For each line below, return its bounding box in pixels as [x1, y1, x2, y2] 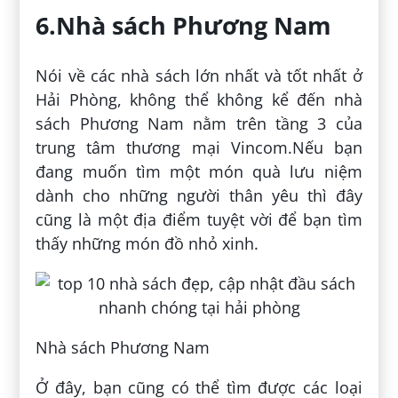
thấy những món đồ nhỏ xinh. [36, 232, 259, 254]
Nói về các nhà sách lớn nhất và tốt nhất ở [36, 64, 362, 86]
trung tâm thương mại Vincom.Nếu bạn [36, 136, 362, 158]
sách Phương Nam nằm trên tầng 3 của [36, 112, 362, 134]
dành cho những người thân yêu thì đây [36, 184, 362, 206]
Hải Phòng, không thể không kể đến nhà [36, 88, 362, 110]
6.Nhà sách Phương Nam [36, 9, 332, 43]
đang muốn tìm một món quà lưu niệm [36, 160, 362, 182]
